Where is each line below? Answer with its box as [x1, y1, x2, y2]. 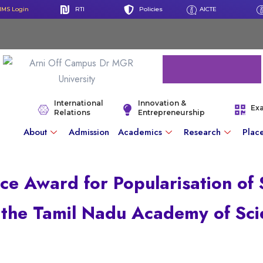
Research [184, 125, 221, 139]
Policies [139, 5, 163, 13]
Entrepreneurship [137, 108, 205, 117]
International [54, 99, 104, 107]
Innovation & [137, 99, 186, 107]
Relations [54, 108, 91, 117]
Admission [69, 125, 110, 139]
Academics [118, 125, 163, 139]
